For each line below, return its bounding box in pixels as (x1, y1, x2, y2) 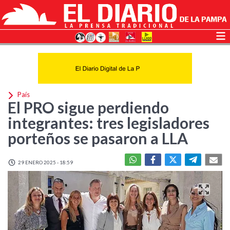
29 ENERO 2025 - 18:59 (17, 159, 73, 165)
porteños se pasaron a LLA (8, 129, 188, 147)
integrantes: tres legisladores (8, 113, 209, 132)
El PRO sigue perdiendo (8, 98, 169, 117)
